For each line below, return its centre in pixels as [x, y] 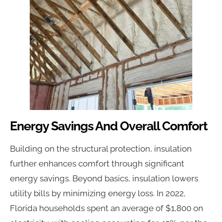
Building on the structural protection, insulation [101, 148]
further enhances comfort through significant [97, 163]
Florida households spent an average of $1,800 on [107, 208]
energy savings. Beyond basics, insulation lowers [104, 178]
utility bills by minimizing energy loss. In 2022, [98, 193]
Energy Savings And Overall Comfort [109, 126]
